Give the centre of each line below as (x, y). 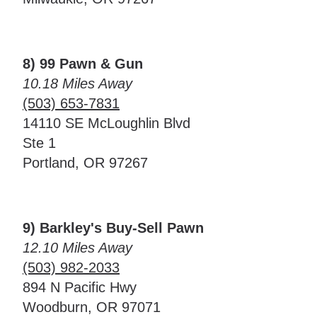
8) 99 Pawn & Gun (83, 64)
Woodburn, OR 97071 (92, 307)
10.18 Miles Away (77, 83)
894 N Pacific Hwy (80, 287)
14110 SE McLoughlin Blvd (106, 123)
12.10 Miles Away (77, 248)
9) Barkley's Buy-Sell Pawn (113, 228)
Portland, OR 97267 (85, 163)
